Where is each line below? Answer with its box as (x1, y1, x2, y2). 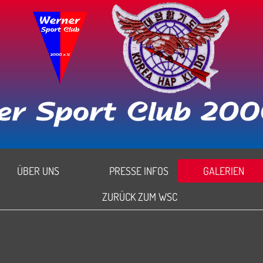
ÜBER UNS (17, 164, 59, 178)
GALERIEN (203, 164, 244, 178)
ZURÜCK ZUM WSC (102, 190, 177, 204)
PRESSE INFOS (109, 164, 168, 178)
